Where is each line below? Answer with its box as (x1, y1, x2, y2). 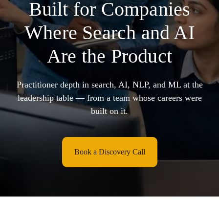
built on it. (91, 106, 128, 116)
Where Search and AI (24, 22, 195, 44)
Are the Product (47, 45, 172, 67)
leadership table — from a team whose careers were (17, 93, 202, 103)
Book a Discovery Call (74, 148, 145, 156)
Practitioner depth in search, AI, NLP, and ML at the (16, 80, 203, 89)
